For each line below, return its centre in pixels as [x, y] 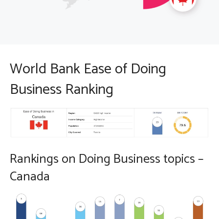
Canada [30, 177]
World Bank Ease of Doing [88, 69]
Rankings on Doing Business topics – [107, 159]
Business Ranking [62, 90]
